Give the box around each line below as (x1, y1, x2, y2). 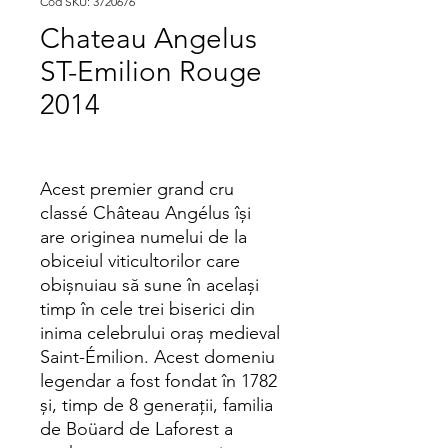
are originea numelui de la (40, 226, 247, 248)
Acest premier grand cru (40, 178, 234, 200)
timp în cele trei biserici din (40, 298, 255, 320)
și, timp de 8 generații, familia (40, 394, 273, 416)
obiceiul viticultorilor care (40, 250, 240, 272)
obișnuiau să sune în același (40, 274, 259, 296)
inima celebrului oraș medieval (40, 322, 280, 344)
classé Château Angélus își (40, 202, 251, 224)
